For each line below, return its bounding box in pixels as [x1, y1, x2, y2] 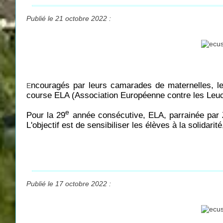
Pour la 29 [26, 111, 66, 120]
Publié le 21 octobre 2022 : [26, 14, 111, 22]
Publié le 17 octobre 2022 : [26, 180, 111, 188]
